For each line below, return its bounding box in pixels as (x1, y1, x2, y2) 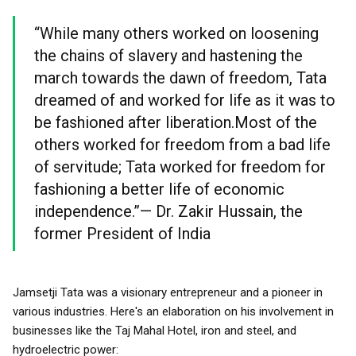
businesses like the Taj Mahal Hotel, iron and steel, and (13, 323, 296, 338)
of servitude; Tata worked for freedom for (34, 157, 326, 176)
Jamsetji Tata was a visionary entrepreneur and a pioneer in (13, 285, 323, 300)
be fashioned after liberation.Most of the (34, 113, 317, 132)
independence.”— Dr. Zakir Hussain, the (34, 202, 303, 221)
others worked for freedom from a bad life (34, 135, 331, 154)
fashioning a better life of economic (34, 180, 284, 199)
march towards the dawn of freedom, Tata (34, 68, 327, 87)
